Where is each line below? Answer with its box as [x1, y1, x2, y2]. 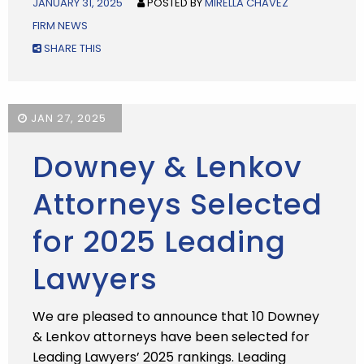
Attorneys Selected [32, 184, 323, 225]
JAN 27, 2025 [28, 110, 106, 126]
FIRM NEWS [32, 18, 88, 33]
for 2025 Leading [32, 221, 286, 262]
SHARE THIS [41, 41, 102, 56]
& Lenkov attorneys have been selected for [32, 327, 310, 346]
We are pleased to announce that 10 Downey [32, 307, 319, 326]
